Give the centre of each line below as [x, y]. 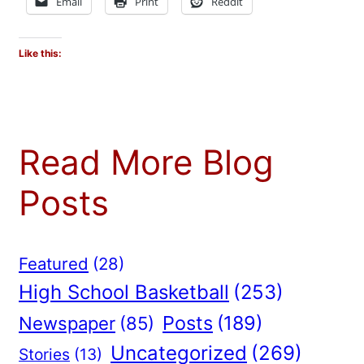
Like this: [40, 53]
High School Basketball [124, 292]
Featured [54, 264]
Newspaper [67, 324]
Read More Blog [146, 162]
